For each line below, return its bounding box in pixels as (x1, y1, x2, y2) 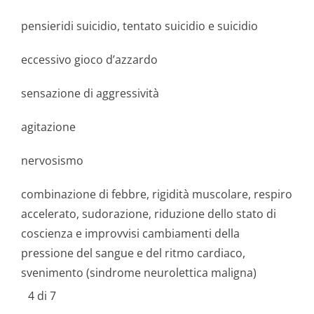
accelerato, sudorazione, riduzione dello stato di (21, 206, 276, 221)
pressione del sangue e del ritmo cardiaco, (21, 245, 245, 261)
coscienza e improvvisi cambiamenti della (21, 226, 240, 241)
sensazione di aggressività (21, 86, 159, 101)
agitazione (21, 119, 76, 135)
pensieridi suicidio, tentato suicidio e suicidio (21, 18, 258, 34)
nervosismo (21, 153, 83, 168)
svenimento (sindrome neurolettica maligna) (21, 265, 257, 280)
